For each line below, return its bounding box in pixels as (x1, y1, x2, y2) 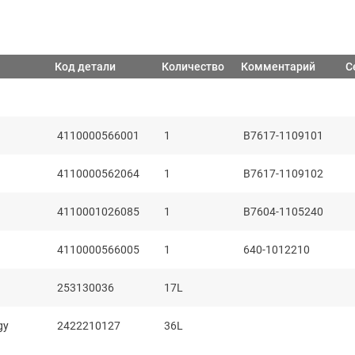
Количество (162, 58, 224, 74)
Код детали (55, 58, 116, 74)
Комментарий (241, 58, 315, 74)
